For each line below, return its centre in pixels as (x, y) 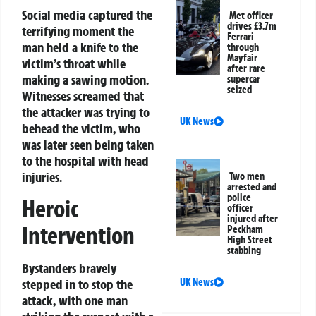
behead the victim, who (81, 128)
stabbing (244, 251)
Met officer (251, 16)
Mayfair (243, 58)
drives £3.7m (252, 26)
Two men (247, 177)
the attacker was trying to (86, 112)
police (239, 198)
